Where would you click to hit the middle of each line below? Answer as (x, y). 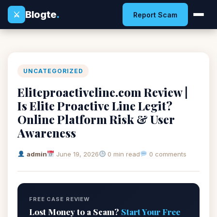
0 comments (167, 154)
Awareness (47, 133)
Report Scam (155, 15)
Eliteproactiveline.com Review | (103, 92)
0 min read (123, 154)
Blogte (41, 14)
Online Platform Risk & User (96, 119)
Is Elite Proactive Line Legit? (95, 106)
